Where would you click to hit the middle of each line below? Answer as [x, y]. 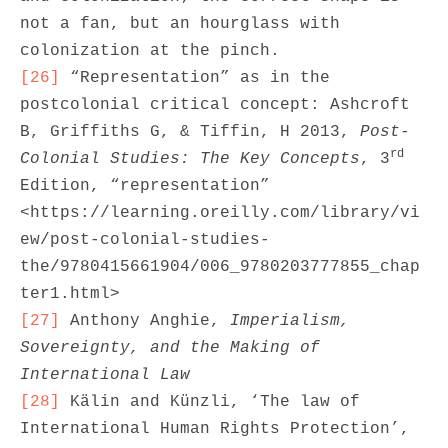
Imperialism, [290, 321]
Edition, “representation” [145, 186]
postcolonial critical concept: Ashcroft [215, 105]
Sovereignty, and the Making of [170, 348]
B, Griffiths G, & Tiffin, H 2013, [190, 132]
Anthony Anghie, [145, 321]
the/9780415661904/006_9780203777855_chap [220, 267]
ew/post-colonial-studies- [145, 240]
